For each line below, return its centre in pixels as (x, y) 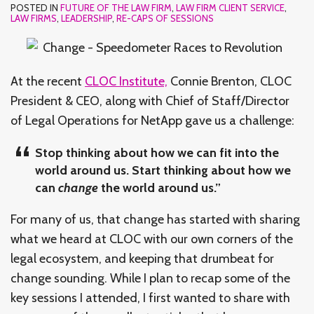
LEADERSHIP (87, 18)
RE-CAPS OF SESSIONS (165, 18)
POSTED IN (35, 7)
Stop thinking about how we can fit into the (157, 152)
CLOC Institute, (126, 81)
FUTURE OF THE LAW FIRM (116, 7)
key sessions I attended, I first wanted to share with (150, 298)
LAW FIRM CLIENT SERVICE (230, 7)
